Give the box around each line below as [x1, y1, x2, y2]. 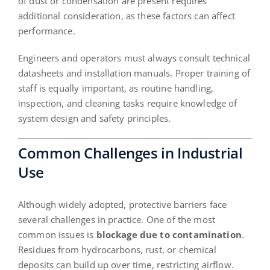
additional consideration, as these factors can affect [17, 9, 235, 22]
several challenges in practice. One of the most [17, 213, 216, 225]
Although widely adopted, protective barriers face [17, 198, 227, 210]
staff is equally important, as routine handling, [17, 81, 214, 94]
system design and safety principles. [17, 111, 171, 124]
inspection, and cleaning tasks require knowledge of [17, 96, 237, 109]
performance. [17, 24, 75, 37]
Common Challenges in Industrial [17, 143, 243, 163]
